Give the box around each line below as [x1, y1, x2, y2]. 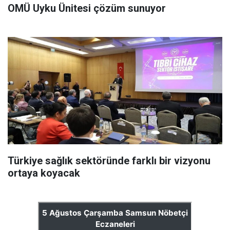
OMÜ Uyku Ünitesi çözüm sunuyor [8, 2, 166, 15]
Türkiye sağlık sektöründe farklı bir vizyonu [8, 155, 210, 167]
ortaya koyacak [8, 167, 80, 180]
